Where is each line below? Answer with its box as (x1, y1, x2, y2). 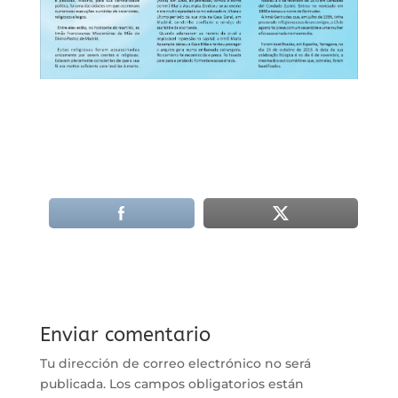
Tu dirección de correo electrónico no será (39, 354, 311, 371)
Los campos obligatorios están (108, 375, 304, 392)
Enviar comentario (39, 322, 211, 346)
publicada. (39, 375, 106, 392)
